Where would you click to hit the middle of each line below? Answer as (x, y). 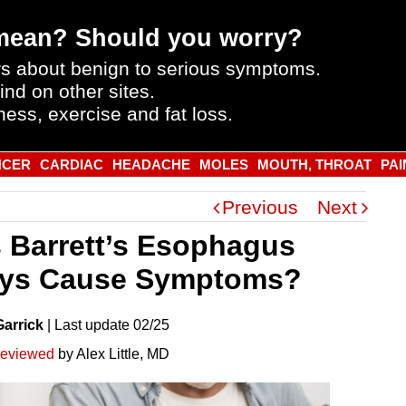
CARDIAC (71, 164)
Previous (260, 207)
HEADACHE (151, 164)
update (107, 324)
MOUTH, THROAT (314, 164)
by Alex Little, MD (112, 353)
